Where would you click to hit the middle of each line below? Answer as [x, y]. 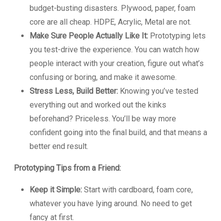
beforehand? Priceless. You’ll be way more [103, 118]
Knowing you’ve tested [158, 91]
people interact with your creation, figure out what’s [117, 63]
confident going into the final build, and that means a [118, 132]
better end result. [59, 146]
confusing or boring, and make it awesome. [103, 77]
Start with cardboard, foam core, [137, 189]
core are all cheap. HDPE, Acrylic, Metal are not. [110, 22]
